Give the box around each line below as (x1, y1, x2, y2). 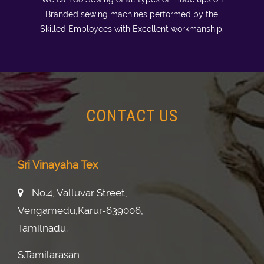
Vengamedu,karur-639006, (18, 204, 143, 216)
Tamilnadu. (18, 222, 68, 234)
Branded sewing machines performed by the (45, 9, 219, 19)
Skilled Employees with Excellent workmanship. (39, 24, 224, 34)
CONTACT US (86, 106, 178, 126)
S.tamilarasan (18, 249, 80, 260)
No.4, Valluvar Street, (29, 187, 127, 199)
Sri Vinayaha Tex (18, 159, 98, 171)
